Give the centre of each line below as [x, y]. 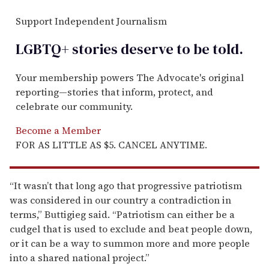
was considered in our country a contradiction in [120, 200]
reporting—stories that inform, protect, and [114, 92]
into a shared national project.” [80, 258]
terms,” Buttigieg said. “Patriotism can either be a [122, 215]
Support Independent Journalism [91, 21]
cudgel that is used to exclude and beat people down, [131, 229]
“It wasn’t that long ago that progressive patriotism [126, 186]
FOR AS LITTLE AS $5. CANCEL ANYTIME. [111, 145]
